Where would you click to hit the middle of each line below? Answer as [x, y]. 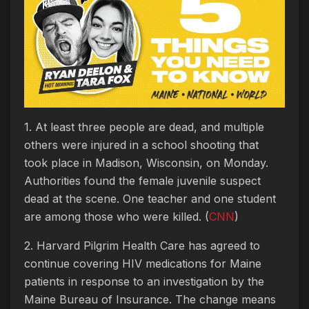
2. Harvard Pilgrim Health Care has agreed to [142, 245]
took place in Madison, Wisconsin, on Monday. [148, 162]
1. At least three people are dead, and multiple [144, 127]
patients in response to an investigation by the [144, 281]
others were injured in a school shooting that [141, 144]
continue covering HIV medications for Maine [143, 263]
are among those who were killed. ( [117, 216]
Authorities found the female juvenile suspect [142, 180]
